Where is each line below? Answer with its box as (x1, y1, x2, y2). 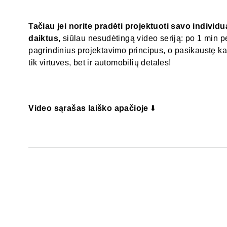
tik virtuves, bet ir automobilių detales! (28, 58, 171, 67)
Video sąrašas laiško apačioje (28, 103, 148, 112)
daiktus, (28, 34, 61, 43)
